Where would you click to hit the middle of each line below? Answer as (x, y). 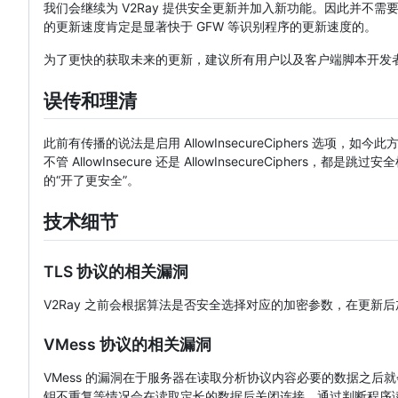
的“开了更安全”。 (92, 180)
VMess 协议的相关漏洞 (127, 344)
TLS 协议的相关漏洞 (116, 271)
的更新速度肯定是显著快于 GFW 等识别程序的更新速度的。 (210, 27)
